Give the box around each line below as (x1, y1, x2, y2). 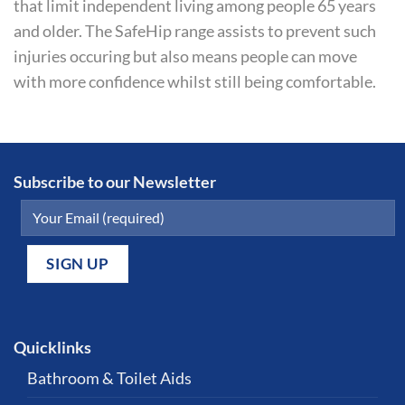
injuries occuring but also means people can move (14, 46, 357, 66)
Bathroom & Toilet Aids (27, 369, 192, 389)
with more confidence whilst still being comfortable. (14, 71, 376, 91)
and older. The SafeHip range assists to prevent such (14, 21, 376, 41)
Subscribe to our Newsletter (14, 172, 216, 192)
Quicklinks (14, 338, 91, 358)
